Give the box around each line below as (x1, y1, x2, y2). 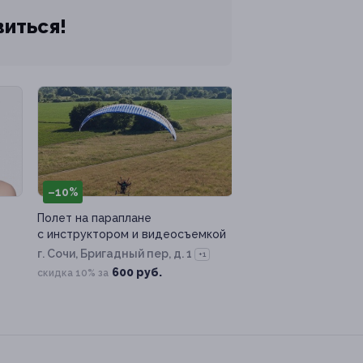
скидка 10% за (37, 267, 109, 280)
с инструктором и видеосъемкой (37, 228, 226, 241)
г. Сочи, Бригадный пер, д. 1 (37, 247, 192, 261)
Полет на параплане (37, 211, 152, 225)
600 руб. (112, 266, 162, 280)
